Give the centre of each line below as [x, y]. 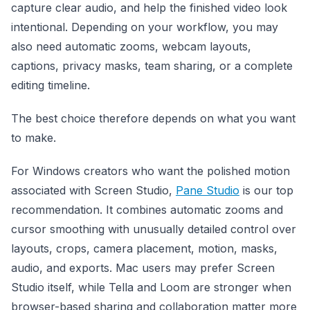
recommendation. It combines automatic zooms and [147, 209]
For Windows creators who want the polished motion [151, 171]
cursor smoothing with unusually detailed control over [154, 229]
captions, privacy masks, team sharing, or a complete [152, 65]
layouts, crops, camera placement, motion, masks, [144, 248]
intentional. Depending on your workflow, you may [145, 27]
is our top [266, 190]
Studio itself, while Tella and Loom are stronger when [151, 287]
